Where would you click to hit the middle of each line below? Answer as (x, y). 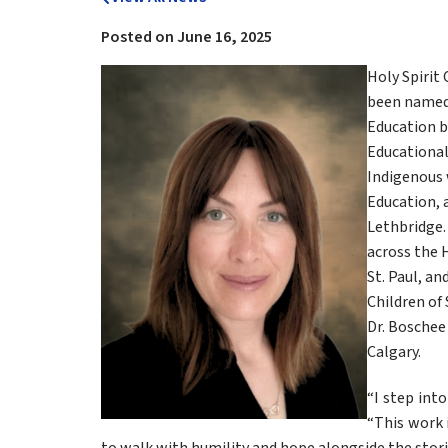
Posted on (138, 37)
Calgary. (393, 352)
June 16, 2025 (224, 37)
